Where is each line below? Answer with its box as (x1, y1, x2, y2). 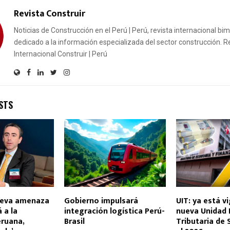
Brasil (64, 215, 85, 229)
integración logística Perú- (64, 204, 165, 219)
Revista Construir (14, 6, 85, 22)
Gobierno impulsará (64, 194, 138, 208)
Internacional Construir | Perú (14, 50, 107, 59)
